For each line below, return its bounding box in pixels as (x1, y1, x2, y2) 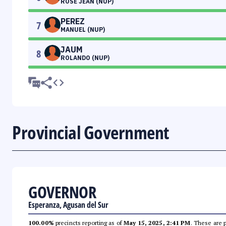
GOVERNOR (28, 181, 96, 203)
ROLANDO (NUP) (61, 54, 109, 62)
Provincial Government (12, 120, 169, 145)
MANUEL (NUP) (61, 26, 105, 34)
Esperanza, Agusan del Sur (28, 199, 108, 211)
